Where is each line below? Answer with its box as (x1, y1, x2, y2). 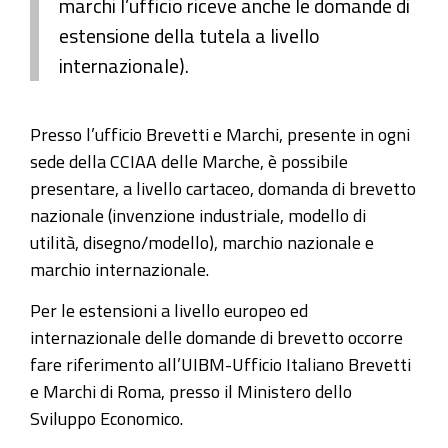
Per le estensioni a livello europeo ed (30, 300, 308, 319)
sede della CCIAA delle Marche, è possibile (30, 152, 348, 170)
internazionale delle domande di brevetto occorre (30, 327, 403, 346)
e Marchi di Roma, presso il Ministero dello (30, 381, 352, 400)
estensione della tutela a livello (59, 25, 320, 46)
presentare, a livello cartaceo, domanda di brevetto (30, 179, 416, 197)
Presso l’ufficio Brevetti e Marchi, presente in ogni (30, 125, 410, 143)
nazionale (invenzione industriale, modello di (30, 206, 366, 224)
